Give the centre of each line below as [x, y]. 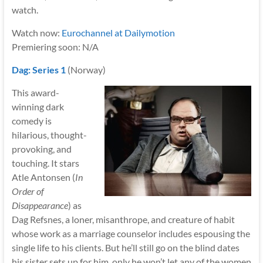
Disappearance [40, 205]
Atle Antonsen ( [43, 177]
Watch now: [36, 32]
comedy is [31, 120]
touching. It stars [45, 163]
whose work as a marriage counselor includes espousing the [131, 233]
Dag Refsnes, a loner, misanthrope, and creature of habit [123, 219]
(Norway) [85, 69]
